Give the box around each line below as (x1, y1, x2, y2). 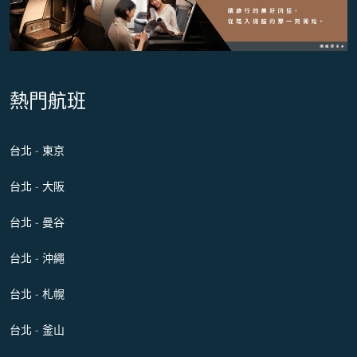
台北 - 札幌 (10, 286, 65, 302)
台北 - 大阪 (10, 178, 65, 194)
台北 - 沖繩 (10, 250, 65, 266)
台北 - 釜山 (10, 322, 65, 338)
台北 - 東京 (10, 143, 65, 159)
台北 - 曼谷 (10, 214, 65, 230)
